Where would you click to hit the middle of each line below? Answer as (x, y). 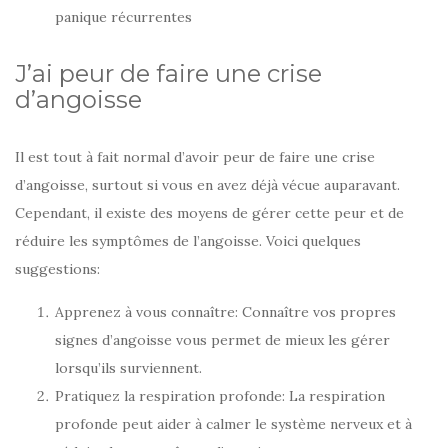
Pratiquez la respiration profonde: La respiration (220, 396)
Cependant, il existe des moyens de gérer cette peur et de (209, 213)
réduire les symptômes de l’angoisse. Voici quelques (188, 241)
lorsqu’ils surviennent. (128, 368)
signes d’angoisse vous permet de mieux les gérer (222, 340)
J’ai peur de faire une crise (168, 74)
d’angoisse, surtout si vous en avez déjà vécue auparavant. (207, 185)
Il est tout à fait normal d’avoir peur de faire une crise (195, 157)
